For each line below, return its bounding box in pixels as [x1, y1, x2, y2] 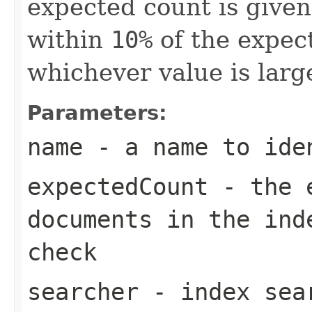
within [27, 25, 111, 54]
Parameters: [27, 100, 167, 125]
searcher [27, 277, 139, 306]
